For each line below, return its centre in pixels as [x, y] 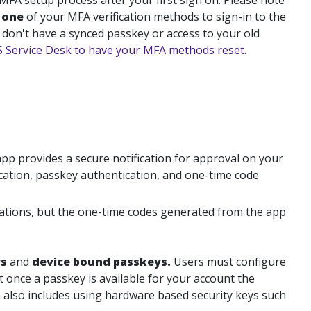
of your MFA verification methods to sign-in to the [156, 17]
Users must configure [228, 262]
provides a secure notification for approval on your [149, 158]
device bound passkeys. [101, 262]
